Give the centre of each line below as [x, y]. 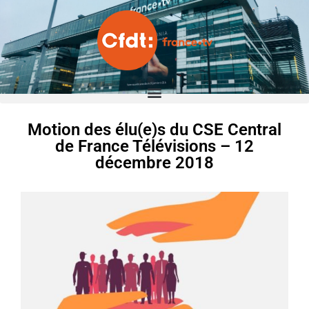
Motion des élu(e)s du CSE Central [154, 130]
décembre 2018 [154, 163]
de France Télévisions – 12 [154, 147]
